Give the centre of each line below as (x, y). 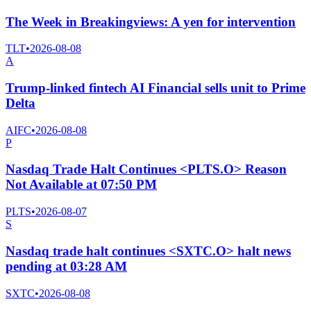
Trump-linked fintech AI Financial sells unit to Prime (155, 87)
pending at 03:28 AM (66, 266)
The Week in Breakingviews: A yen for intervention (151, 22)
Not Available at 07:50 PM (81, 185)
